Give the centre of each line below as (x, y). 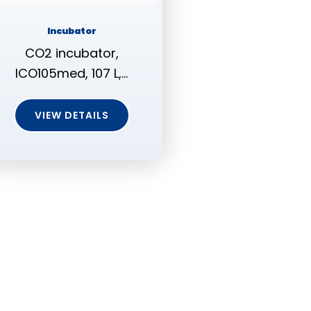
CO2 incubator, (72, 53)
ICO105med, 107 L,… (72, 74)
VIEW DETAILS (72, 116)
